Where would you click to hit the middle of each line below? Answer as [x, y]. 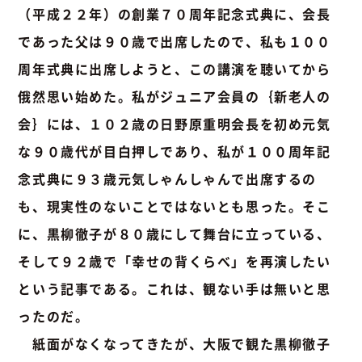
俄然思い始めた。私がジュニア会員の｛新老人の [175, 96]
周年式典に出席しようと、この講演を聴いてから [175, 68]
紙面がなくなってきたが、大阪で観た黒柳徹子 [175, 343]
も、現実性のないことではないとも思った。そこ [175, 206]
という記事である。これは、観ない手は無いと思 [175, 288]
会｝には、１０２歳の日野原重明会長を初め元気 [175, 123]
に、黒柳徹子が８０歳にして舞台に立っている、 [175, 233]
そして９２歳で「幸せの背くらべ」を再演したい [175, 261]
